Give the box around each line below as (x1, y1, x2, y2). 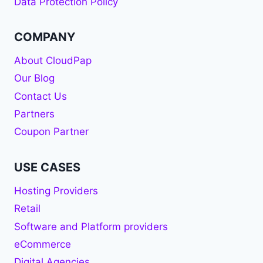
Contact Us (14, 90, 67, 102)
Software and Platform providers (14, 220, 168, 232)
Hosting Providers (14, 184, 98, 197)
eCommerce (14, 238, 71, 250)
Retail (14, 203, 41, 215)
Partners (14, 108, 55, 120)
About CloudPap (14, 54, 92, 66)
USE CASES (14, 160, 80, 175)
